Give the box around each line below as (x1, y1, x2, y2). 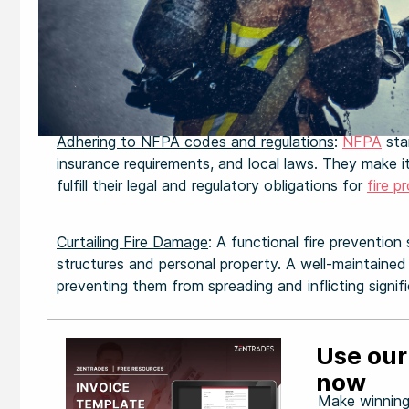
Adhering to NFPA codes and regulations (57, 131, 334, 151)
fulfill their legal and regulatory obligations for (57, 175, 367, 194)
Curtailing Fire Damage (57, 233, 208, 252)
